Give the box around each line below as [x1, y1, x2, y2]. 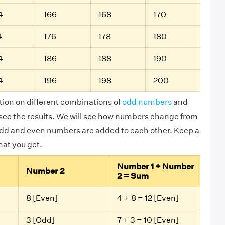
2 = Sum [117, 171, 149, 181]
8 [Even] [26, 193, 58, 203]
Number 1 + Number [117, 162, 194, 172]
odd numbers [122, 97, 172, 107]
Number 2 [26, 166, 65, 176]
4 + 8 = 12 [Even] [117, 193, 179, 203]
